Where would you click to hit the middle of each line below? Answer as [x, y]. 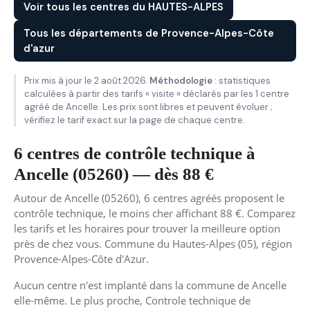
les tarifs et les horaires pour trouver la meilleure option [147, 228]
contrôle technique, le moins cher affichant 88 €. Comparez [155, 213]
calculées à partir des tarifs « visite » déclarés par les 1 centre [157, 94]
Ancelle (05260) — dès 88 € [114, 174]
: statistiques [241, 81]
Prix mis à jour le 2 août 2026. [87, 81]
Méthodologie [181, 81]
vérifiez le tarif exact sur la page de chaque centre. [135, 120]
